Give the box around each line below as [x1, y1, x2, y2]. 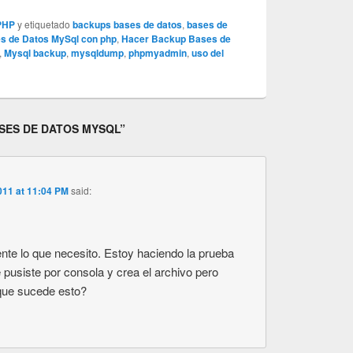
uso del [191, 46, 225, 61]
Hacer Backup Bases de [121, 32, 232, 46]
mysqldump [71, 46, 124, 61]
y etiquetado [15, 17, 73, 32]
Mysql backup [4, 46, 67, 61]
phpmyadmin [128, 46, 188, 61]
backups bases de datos [72, 17, 183, 32]
